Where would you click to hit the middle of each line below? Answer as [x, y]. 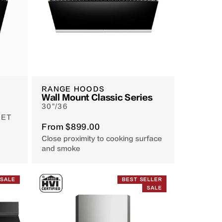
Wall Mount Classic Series [97, 98]
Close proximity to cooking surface [102, 139]
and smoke [61, 149]
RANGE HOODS [73, 89]
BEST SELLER [142, 180]
